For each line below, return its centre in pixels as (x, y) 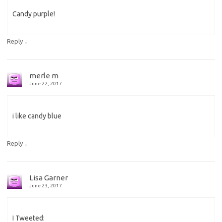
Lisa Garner (49, 177)
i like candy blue (37, 116)
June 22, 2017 (46, 83)
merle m (44, 75)
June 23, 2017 (46, 185)
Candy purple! (34, 14)
